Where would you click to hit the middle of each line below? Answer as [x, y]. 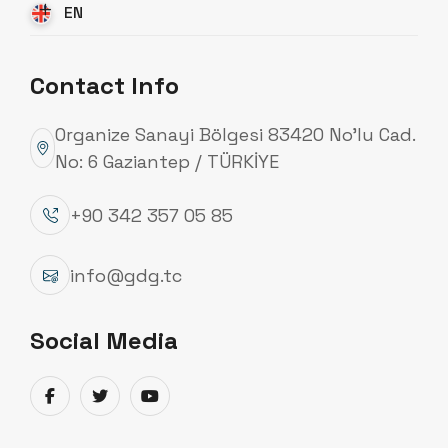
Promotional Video [127, 311]
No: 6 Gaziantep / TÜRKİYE [167, 162]
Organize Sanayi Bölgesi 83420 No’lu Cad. [235, 135]
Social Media [104, 341]
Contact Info [104, 86]
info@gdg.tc [126, 275]
